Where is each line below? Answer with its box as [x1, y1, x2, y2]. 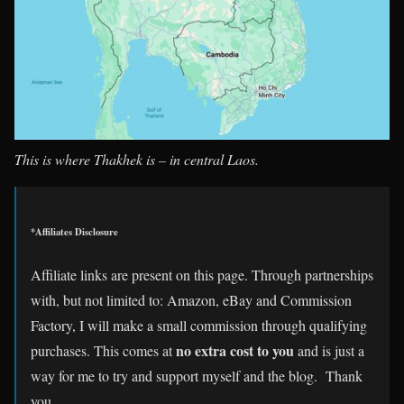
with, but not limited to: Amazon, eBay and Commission [31, 290, 352, 310]
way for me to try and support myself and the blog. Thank [31, 366, 363, 386]
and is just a [294, 341, 364, 361]
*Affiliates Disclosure [31, 225, 118, 240]
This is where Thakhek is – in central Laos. [14, 150, 259, 170]
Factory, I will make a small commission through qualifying [31, 316, 367, 335]
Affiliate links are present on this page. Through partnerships [31, 265, 373, 285]
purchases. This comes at [31, 341, 176, 361]
